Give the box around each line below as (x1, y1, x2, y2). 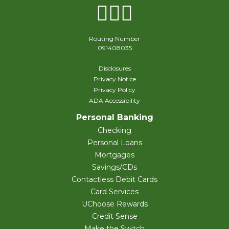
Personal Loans (87, 138, 142, 148)
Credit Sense (91, 212, 138, 221)
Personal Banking (76, 112, 153, 123)
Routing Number (89, 35, 140, 43)
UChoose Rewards (81, 199, 148, 209)
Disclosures (98, 64, 131, 73)
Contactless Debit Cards (72, 175, 157, 185)
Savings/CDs (92, 163, 137, 172)
